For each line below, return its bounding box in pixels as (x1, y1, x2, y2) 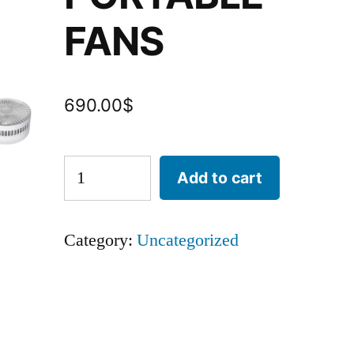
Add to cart (177, 168, 263, 187)
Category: (64, 229, 137, 252)
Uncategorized (137, 229, 239, 252)
